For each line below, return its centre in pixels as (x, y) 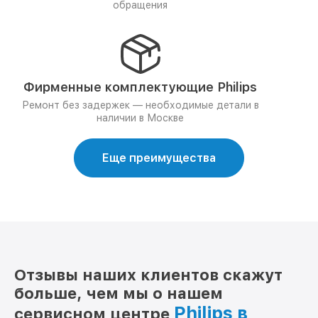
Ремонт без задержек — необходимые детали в (140, 105)
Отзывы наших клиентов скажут (148, 275)
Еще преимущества (159, 158)
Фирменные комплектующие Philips (140, 87)
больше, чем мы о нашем (119, 293)
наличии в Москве (140, 118)
